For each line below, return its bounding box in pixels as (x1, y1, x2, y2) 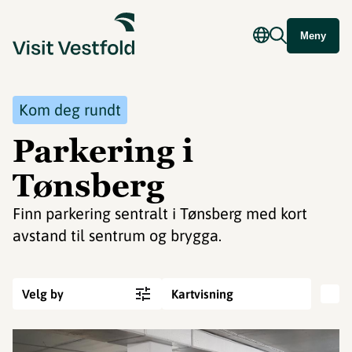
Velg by (22, 287, 64, 301)
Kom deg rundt (19, 101, 121, 119)
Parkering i (13, 130, 193, 171)
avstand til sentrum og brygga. (13, 226, 222, 244)
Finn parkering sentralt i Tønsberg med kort (13, 204, 307, 222)
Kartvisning (171, 287, 233, 301)
